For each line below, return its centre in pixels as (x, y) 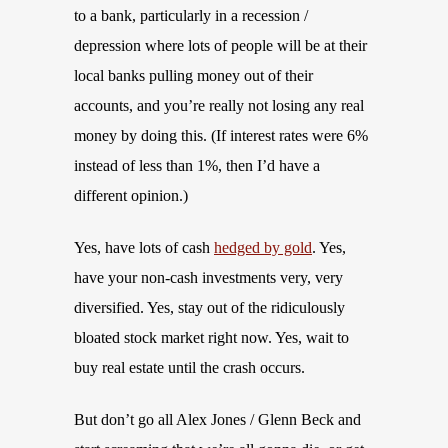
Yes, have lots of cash (144, 247)
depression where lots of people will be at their (220, 45)
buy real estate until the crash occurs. (189, 367)
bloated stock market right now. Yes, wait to (211, 337)
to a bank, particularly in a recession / (191, 15)
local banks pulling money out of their (193, 75)
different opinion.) (131, 195)
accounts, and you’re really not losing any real (219, 105)
